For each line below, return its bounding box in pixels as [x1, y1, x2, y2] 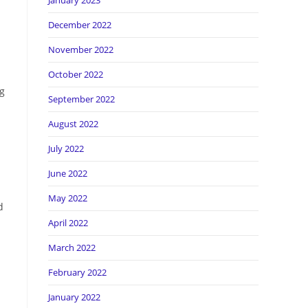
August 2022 [48, 118, 98, 130]
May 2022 [48, 192, 87, 204]
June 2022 [48, 167, 87, 179]
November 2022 [48, 43, 113, 56]
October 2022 [48, 68, 103, 80]
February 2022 [48, 266, 107, 278]
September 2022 [48, 93, 115, 105]
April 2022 [48, 217, 88, 229]
